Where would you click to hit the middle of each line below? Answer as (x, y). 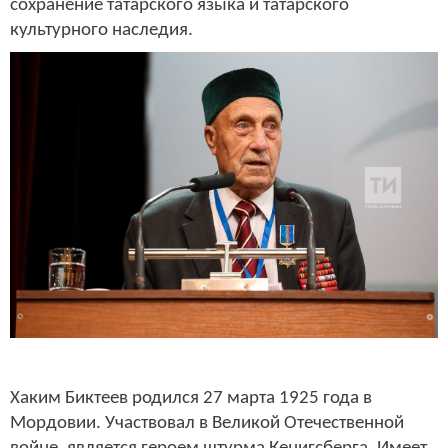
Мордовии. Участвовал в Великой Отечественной (207, 424)
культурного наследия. (101, 30)
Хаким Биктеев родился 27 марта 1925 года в (191, 399)
